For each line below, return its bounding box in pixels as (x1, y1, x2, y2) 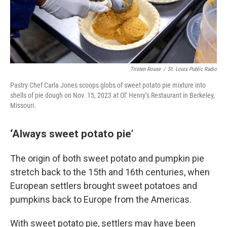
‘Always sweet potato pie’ (10, 127, 133, 140)
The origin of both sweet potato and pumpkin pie (10, 153, 204, 164)
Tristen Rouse (130, 66, 161, 73)
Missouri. (10, 101, 36, 110)
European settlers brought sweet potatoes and (10, 180, 197, 192)
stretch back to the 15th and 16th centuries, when (10, 167, 210, 178)
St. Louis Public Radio (168, 66, 217, 73)
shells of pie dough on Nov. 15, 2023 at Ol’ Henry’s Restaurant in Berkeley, (10, 91, 215, 100)
